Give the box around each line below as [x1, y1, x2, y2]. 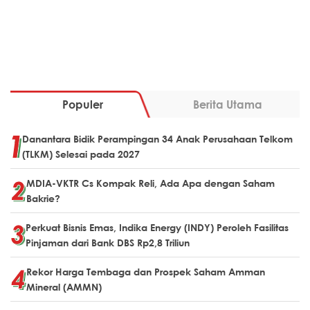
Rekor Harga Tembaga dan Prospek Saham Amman [26, 266, 265, 278]
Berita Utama [192, 98, 262, 111]
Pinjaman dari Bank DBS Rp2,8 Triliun [26, 237, 190, 249]
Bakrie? [26, 192, 60, 205]
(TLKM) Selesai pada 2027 [22, 148, 140, 161]
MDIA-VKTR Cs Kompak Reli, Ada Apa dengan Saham [26, 177, 275, 190]
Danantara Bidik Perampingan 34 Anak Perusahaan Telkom [22, 133, 293, 145]
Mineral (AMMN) [26, 281, 102, 293]
